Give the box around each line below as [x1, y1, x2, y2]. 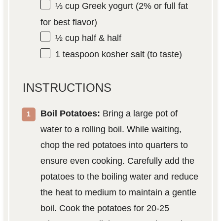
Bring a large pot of [100, 108, 178, 118]
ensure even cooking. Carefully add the [40, 155, 194, 166]
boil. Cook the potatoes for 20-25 [40, 203, 169, 213]
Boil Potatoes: [40, 108, 100, 118]
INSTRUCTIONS [22, 80, 111, 94]
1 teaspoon [55, 49, 99, 60]
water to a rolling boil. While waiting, [40, 124, 182, 134]
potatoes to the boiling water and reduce [40, 171, 198, 182]
